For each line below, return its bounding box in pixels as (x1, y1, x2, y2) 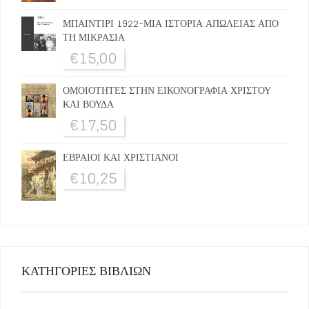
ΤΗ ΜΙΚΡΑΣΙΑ (63, 28, 125, 46)
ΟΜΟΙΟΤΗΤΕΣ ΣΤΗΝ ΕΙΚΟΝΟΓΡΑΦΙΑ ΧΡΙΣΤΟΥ (63, 81, 271, 99)
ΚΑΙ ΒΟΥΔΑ (63, 95, 114, 113)
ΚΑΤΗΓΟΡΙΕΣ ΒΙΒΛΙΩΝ (21, 259, 151, 282)
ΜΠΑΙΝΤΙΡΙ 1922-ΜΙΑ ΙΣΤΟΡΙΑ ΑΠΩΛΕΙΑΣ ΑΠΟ (63, 14, 279, 32)
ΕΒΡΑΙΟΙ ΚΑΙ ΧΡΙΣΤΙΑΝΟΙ (63, 148, 179, 166)
